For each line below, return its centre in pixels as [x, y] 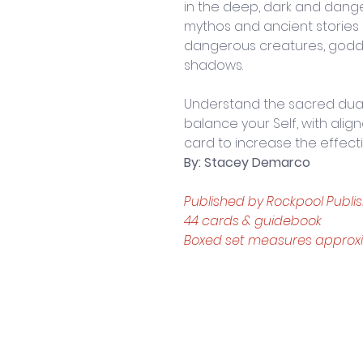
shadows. [214, 66]
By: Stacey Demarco [247, 163]
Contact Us [199, 335]
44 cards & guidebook [253, 221]
